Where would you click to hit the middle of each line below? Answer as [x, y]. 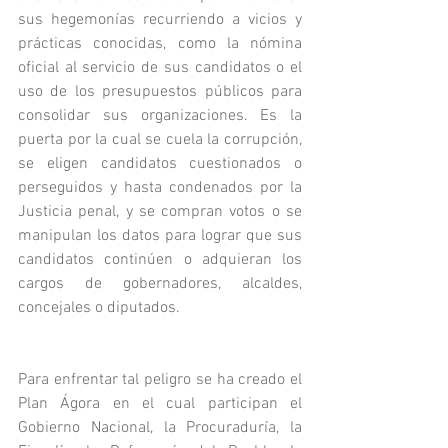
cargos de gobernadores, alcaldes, [160, 284]
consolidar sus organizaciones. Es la [160, 116]
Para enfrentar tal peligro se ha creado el [160, 380]
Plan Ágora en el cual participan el [160, 404]
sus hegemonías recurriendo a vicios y [160, 20]
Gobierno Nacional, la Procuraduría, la [160, 428]
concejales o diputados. [101, 308]
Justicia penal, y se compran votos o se [160, 212]
